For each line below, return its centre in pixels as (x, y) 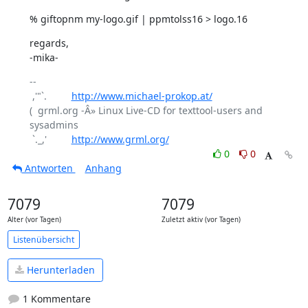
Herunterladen (59, 270)
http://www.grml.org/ (120, 139)
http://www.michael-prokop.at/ (142, 96)
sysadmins (54, 125)
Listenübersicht (43, 239)
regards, (49, 43)
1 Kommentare (55, 298)
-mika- (44, 57)
